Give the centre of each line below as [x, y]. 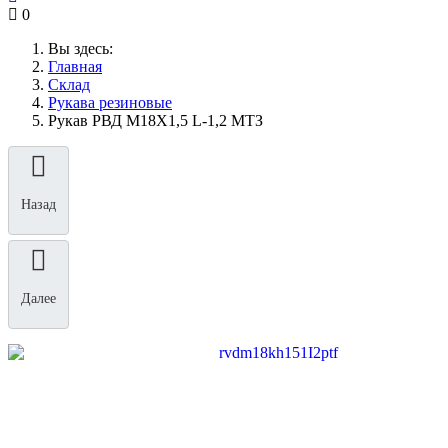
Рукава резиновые [110, 102]
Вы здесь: [84, 48]
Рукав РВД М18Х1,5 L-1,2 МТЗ [155, 120]
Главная [75, 66]
